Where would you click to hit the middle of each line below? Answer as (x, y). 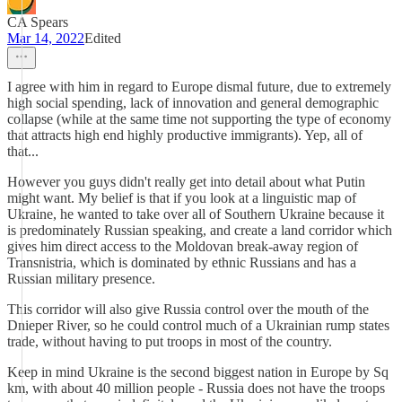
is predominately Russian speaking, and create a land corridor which (200, 230)
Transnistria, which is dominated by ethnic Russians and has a (182, 262)
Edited (103, 38)
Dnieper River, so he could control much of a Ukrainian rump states (198, 325)
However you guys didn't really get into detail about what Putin (186, 182)
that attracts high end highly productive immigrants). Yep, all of (185, 135)
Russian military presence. (81, 279)
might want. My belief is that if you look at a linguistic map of (182, 198)
